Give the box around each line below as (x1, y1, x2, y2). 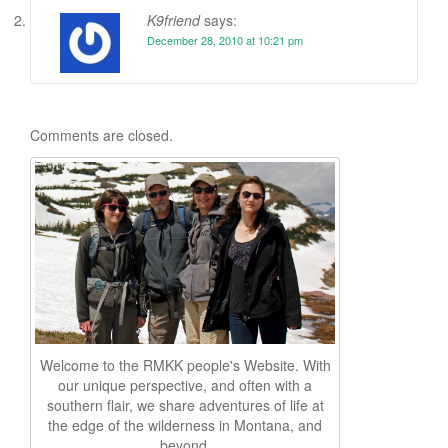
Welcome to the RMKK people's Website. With (39, 354, 331, 375)
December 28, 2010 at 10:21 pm (147, 31, 303, 48)
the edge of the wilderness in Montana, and (48, 414, 322, 435)
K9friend (147, 9, 200, 30)
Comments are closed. (30, 124, 173, 145)
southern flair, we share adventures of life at (46, 394, 324, 415)
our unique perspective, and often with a (58, 374, 312, 395)
